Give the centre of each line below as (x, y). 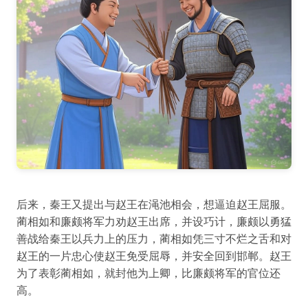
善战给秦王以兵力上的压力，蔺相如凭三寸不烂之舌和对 (154, 239)
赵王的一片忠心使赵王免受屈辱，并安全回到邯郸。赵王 (154, 256)
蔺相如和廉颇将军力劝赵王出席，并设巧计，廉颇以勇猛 (154, 221)
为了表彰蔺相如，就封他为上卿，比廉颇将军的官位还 (148, 273)
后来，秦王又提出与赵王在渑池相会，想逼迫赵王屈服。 (154, 204)
